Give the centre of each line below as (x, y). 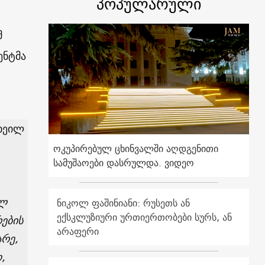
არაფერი (78, 231)
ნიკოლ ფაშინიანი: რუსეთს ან (124, 203)
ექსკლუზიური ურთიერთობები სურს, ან (145, 217)
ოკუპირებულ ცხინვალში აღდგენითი (136, 148)
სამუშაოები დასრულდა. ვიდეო (124, 162)
